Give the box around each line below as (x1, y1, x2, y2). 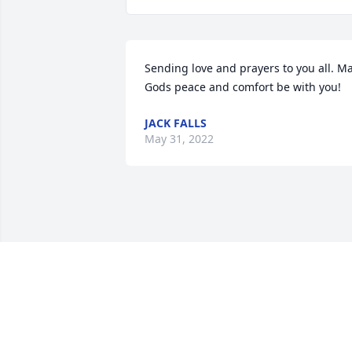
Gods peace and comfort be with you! (145, 79, 341, 95)
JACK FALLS (145, 115, 207, 131)
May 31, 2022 (145, 131, 214, 147)
